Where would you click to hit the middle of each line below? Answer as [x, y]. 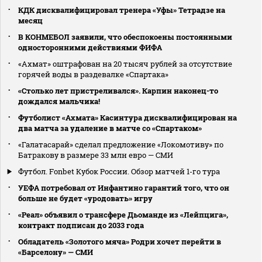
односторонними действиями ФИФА [90, 47]
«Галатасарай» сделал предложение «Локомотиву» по [121, 144]
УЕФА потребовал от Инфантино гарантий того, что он [124, 187]
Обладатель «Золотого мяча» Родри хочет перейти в [120, 241]
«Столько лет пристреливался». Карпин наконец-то [118, 90]
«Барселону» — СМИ [56, 252]
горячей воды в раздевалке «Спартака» [93, 74]
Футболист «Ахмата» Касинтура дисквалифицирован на [127, 117]
